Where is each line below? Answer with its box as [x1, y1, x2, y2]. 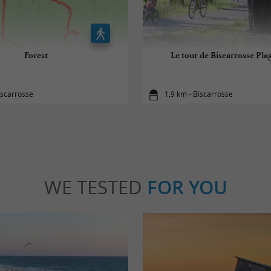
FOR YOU [146, 174, 227, 200]
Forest [24, 50, 48, 60]
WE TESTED [44, 174, 147, 200]
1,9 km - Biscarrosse [165, 89, 233, 100]
